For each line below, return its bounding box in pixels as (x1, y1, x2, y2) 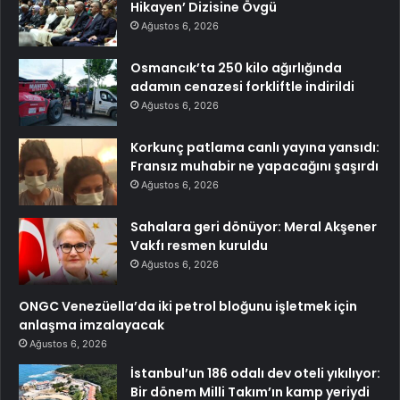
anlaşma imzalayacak (19, 316, 164, 335)
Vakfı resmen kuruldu (130, 237, 268, 255)
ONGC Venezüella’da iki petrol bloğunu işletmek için (19, 297, 357, 316)
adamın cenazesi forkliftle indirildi (130, 78, 354, 96)
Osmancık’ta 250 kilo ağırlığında (130, 59, 342, 78)
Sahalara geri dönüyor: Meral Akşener (130, 218, 377, 237)
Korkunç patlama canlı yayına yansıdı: (130, 138, 379, 157)
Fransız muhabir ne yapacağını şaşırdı (130, 157, 379, 176)
